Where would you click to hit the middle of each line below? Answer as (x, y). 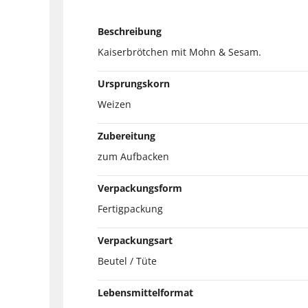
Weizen (114, 104)
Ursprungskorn (134, 83)
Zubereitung (126, 135)
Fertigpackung (130, 208)
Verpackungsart (135, 240)
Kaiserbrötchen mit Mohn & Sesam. (179, 52)
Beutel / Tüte (127, 261)
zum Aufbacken (133, 156)
